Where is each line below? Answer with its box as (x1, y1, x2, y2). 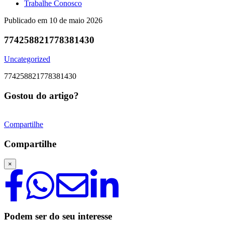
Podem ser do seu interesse (4, 211, 112, 222)
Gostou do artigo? (4, 90, 79, 101)
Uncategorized (4, 55, 50, 64)
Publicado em (4, 16, 49, 25)
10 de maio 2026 (49, 16, 102, 25)
